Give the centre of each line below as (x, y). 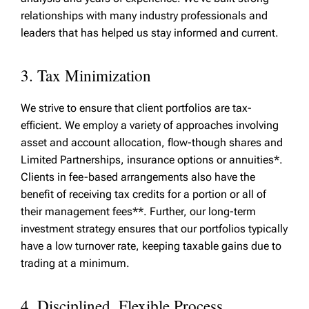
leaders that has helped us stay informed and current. (150, 33)
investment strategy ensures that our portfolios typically (154, 229)
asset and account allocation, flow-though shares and (152, 142)
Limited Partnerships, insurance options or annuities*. (152, 160)
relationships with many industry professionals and (144, 16)
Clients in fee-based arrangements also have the (138, 177)
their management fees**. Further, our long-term (138, 211)
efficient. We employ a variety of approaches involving (150, 125)
